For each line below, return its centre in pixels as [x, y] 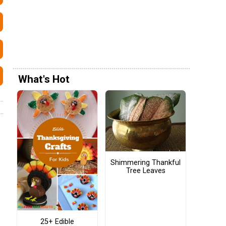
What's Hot [44, 79]
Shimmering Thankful [146, 162]
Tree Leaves [146, 171]
